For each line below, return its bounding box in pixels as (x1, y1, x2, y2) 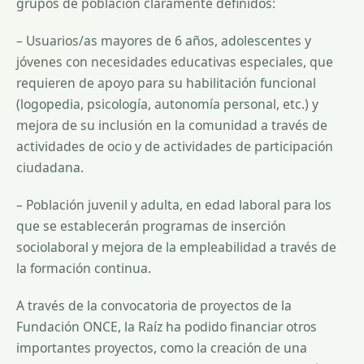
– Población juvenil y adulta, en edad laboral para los (16, 195, 331, 214)
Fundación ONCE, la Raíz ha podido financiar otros (16, 317, 317, 336)
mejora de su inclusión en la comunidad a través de (16, 115, 327, 134)
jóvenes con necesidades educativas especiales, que (16, 52, 333, 71)
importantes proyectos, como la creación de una (16, 338, 307, 357)
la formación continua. (16, 258, 151, 277)
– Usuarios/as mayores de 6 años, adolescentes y (16, 31, 311, 50)
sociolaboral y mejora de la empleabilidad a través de (16, 237, 336, 256)
